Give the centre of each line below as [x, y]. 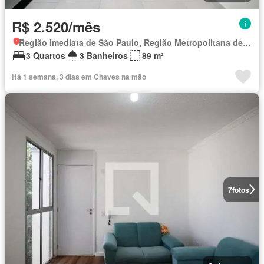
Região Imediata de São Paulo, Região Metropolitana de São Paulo [247, 42]
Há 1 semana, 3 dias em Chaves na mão [79, 76]
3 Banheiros [104, 55]
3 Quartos [46, 55]
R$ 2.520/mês [56, 26]
